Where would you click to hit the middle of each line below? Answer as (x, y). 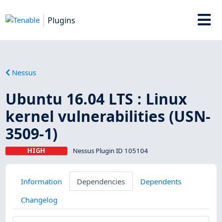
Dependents (161, 181)
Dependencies (101, 181)
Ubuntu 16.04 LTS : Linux (96, 99)
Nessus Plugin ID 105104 (110, 150)
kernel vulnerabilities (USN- (108, 116)
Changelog (39, 199)
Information (41, 181)
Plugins (62, 20)
